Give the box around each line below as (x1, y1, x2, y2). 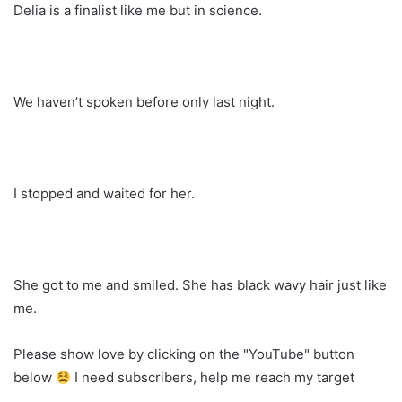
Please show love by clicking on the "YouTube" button (13, 345, 354, 363)
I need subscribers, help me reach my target (71, 369, 355, 387)
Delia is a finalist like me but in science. (13, 2, 262, 20)
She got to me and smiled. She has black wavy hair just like (13, 276, 387, 294)
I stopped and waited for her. (13, 185, 195, 203)
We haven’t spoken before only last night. (13, 93, 275, 111)
